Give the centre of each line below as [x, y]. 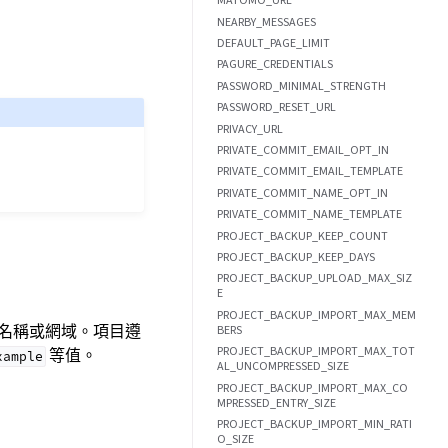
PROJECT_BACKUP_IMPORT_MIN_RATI [314, 423]
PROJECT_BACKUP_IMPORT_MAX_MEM [316, 314]
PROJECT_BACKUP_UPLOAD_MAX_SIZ [314, 278]
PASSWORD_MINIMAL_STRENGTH [301, 85]
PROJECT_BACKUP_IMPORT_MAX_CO [312, 387]
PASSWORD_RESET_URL [276, 107]
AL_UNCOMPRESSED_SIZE [283, 366]
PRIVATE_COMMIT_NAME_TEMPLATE [309, 214]
